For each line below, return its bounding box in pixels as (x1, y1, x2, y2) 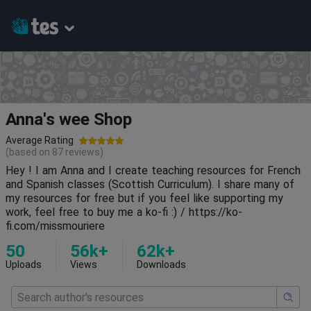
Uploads (6, 259, 42, 270)
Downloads (137, 259, 186, 270)
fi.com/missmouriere (6, 219, 105, 233)
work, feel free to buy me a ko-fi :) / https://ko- (6, 205, 242, 219)
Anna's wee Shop (6, 109, 132, 129)
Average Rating (6, 135, 74, 146)
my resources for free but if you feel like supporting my (6, 192, 283, 205)
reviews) (63, 146, 103, 158)
